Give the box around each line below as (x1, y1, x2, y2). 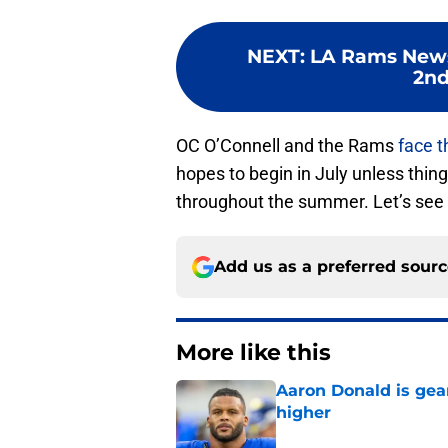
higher (276, 403, 331, 423)
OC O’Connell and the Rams (176, 135, 394, 157)
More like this (176, 339, 331, 367)
